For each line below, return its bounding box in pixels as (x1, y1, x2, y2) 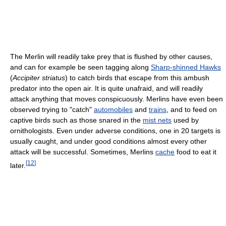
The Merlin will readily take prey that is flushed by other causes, (10, 52, 212, 61)
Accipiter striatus (13, 73, 65, 82)
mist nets (143, 116, 172, 124)
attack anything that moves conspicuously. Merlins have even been (10, 94, 223, 103)
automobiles (94, 105, 133, 114)
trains (149, 105, 166, 114)
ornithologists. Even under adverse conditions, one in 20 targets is (10, 126, 220, 135)
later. (10, 161, 26, 169)
